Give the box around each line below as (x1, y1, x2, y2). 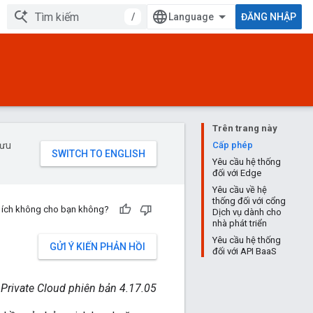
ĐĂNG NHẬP (241, 11, 296, 22)
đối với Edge (212, 168, 261, 178)
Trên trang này (212, 123, 277, 133)
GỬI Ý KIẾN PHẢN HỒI (50, 241, 145, 252)
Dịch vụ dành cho (212, 207, 282, 217)
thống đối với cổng (212, 196, 286, 206)
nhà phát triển (212, 218, 267, 228)
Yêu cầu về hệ (212, 184, 267, 195)
